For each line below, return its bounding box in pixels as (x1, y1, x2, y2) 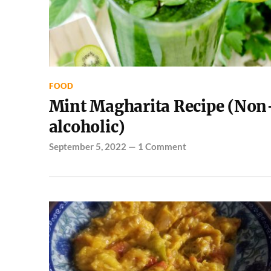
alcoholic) (48, 117, 125, 137)
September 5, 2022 (48, 141, 126, 152)
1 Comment (137, 141, 186, 152)
